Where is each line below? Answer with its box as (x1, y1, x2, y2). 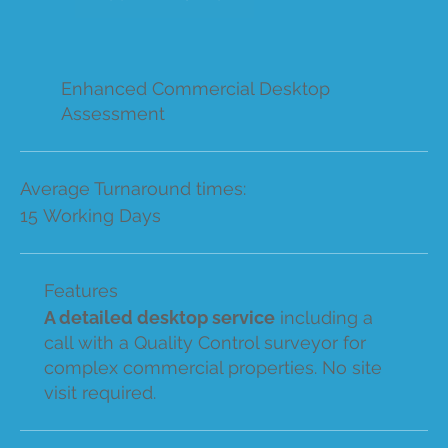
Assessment (60, 102, 165, 124)
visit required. (43, 381, 156, 403)
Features (44, 279, 118, 301)
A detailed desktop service (43, 306, 275, 328)
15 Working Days (19, 204, 161, 226)
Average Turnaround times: (19, 177, 246, 199)
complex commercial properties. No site (43, 356, 382, 378)
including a (274, 306, 373, 328)
